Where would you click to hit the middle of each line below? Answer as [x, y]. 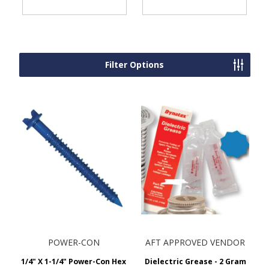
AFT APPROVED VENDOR [195, 242]
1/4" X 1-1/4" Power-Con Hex [74, 261]
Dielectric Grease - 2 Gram [195, 261]
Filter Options [134, 64]
